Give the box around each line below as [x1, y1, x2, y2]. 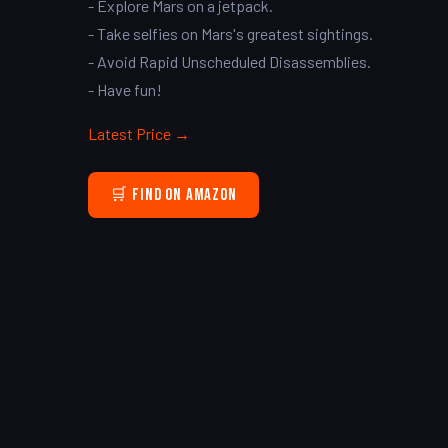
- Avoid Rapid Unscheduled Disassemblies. [88, 52, 371, 72]
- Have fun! [88, 80, 162, 100]
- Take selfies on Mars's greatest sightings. [88, 24, 373, 44]
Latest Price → [88, 124, 190, 144]
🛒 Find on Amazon [110, 184, 237, 205]
